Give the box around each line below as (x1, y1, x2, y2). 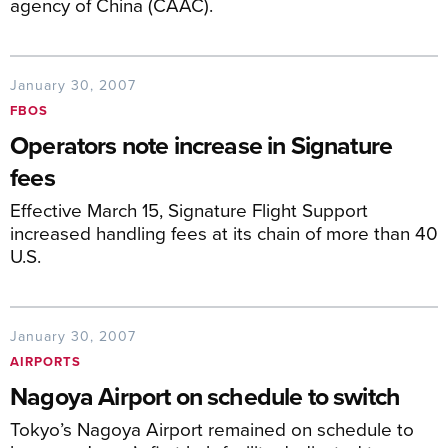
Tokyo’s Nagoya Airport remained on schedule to (10, 415, 414, 442)
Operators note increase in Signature (10, 127, 393, 163)
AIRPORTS (10, 352, 81, 371)
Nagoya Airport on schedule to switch (10, 378, 401, 414)
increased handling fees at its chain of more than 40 (10, 219, 438, 246)
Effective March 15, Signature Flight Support (10, 196, 368, 223)
